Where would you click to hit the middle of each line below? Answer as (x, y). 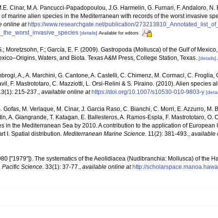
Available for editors (119, 33)
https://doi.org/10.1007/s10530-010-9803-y (148, 92)
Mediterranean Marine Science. (105, 134)
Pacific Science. (23, 167)
